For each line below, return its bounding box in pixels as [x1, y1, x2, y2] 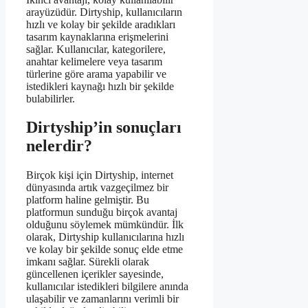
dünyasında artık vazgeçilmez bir [26, 181, 168, 194]
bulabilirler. [26, 92, 75, 104]
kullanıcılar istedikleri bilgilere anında [26, 280, 188, 293]
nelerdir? [26, 137, 92, 155]
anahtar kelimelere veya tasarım [26, 55, 162, 67]
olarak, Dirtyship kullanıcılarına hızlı [26, 231, 184, 243]
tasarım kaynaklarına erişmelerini [26, 30, 168, 43]
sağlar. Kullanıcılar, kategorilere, [26, 43, 166, 55]
